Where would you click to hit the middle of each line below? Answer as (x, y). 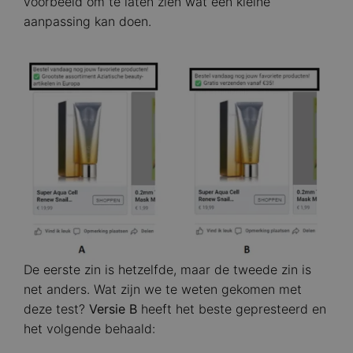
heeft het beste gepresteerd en (232, 309)
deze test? (56, 309)
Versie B (113, 309)
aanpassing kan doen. (87, 21)
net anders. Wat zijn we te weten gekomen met (163, 290)
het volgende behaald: (89, 329)
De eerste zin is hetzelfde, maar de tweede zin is (167, 270)
